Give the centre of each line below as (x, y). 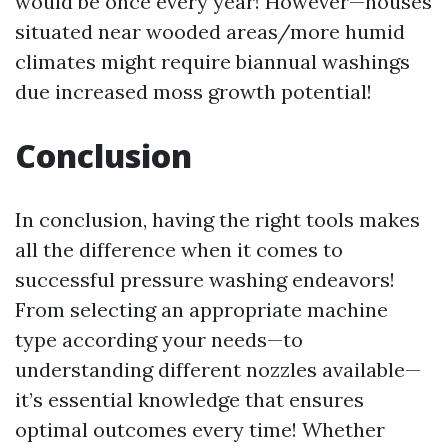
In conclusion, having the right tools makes (217, 219)
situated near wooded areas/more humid (210, 31)
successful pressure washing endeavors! (205, 279)
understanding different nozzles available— (218, 369)
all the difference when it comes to (179, 249)
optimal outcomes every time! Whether (200, 429)
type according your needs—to (159, 339)
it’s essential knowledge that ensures (189, 399)
